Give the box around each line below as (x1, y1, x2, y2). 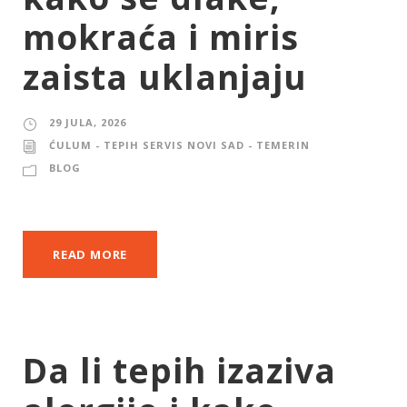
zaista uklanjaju (23, 54, 307, 101)
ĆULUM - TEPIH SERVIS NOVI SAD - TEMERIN (49, 138, 310, 153)
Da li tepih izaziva (23, 347, 336, 394)
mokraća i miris (23, 14, 299, 61)
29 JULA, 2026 (49, 115, 126, 130)
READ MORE (53, 246, 128, 263)
